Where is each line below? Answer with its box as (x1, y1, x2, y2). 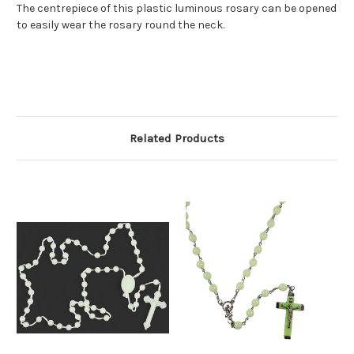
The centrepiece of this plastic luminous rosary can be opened (17, 2, 337, 16)
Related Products (130, 131, 224, 146)
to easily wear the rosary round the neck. (17, 18, 224, 32)
